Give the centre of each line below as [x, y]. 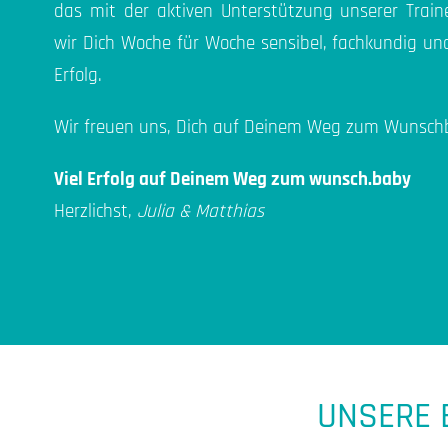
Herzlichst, [95, 211]
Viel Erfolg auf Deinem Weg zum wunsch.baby [232, 179]
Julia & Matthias [200, 211]
